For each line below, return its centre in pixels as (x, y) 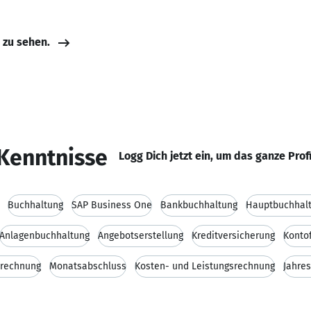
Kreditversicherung (233, 236)
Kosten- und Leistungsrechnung (205, 266)
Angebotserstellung (141, 236)
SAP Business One (112, 205)
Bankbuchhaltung (199, 205)
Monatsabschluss (88, 266)
